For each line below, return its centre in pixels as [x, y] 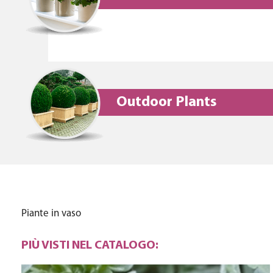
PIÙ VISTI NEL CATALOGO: [90, 246]
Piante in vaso [51, 214]
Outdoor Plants [167, 102]
